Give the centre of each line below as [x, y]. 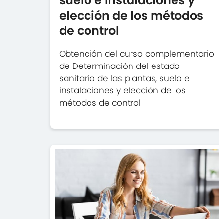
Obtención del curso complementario [137, 54]
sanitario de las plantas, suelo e [125, 78]
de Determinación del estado [120, 66]
